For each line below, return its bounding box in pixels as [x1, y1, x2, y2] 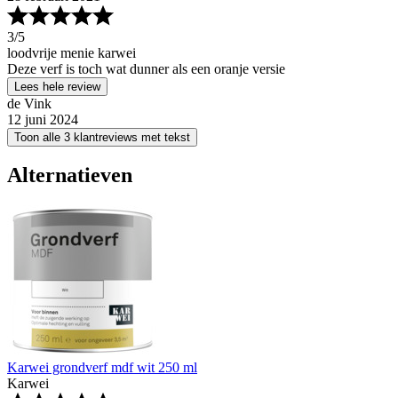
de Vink [7, 95, 52, 111]
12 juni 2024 [7, 111, 78, 127]
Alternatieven [7, 163, 132, 187]
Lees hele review [14, 79, 100, 93]
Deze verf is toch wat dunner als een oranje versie [7, 60, 285, 76]
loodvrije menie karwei [7, 44, 136, 60]
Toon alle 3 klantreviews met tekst [14, 130, 190, 144]
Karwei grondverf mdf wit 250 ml [7, 360, 197, 376]
